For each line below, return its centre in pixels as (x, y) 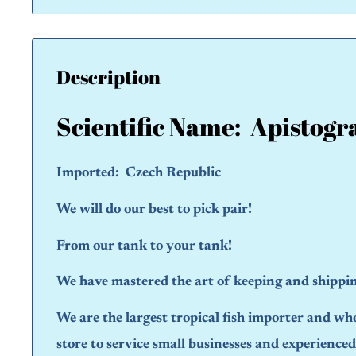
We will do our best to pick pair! (154, 209)
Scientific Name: (153, 126)
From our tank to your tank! (144, 246)
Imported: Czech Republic (139, 174)
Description (108, 77)
